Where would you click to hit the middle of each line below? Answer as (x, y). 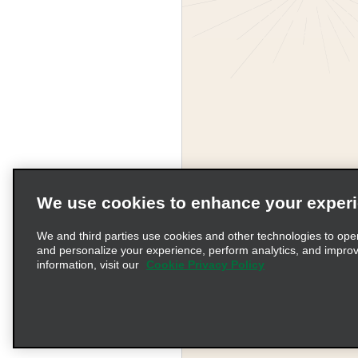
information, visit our (89, 265)
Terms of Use (274, 299)
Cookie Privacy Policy (205, 265)
